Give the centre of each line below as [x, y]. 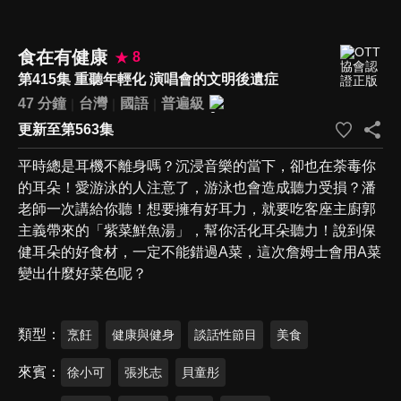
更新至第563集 [66, 129]
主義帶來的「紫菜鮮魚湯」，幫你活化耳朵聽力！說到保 [197, 230]
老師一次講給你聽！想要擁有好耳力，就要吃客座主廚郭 [197, 209]
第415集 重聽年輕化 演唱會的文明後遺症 [148, 79]
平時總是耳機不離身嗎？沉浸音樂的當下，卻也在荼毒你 [197, 166]
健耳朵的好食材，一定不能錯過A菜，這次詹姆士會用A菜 [200, 252]
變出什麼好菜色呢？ [82, 273]
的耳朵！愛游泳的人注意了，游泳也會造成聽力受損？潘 [197, 187]
